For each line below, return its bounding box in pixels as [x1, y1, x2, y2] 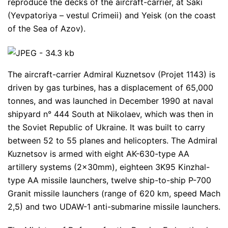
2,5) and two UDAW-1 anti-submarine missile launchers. [8, 201, 220, 212]
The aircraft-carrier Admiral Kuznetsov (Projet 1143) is [8, 69, 215, 79]
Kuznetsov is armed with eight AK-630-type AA [8, 148, 189, 159]
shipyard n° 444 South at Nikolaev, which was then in [8, 108, 213, 119]
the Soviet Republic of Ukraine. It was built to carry [8, 122, 205, 132]
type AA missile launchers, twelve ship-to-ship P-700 [8, 175, 211, 185]
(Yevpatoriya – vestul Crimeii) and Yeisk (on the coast [8, 10, 216, 21]
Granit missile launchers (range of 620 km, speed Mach [8, 188, 220, 198]
